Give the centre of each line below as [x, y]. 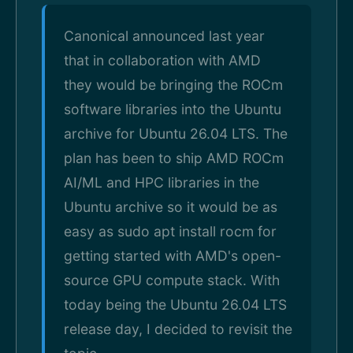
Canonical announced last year [164, 36]
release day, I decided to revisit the [178, 329]
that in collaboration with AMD [162, 60]
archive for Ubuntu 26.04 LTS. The [176, 134]
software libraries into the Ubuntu [173, 109]
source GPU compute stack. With [172, 280]
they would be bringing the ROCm [173, 85]
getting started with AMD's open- [173, 256]
